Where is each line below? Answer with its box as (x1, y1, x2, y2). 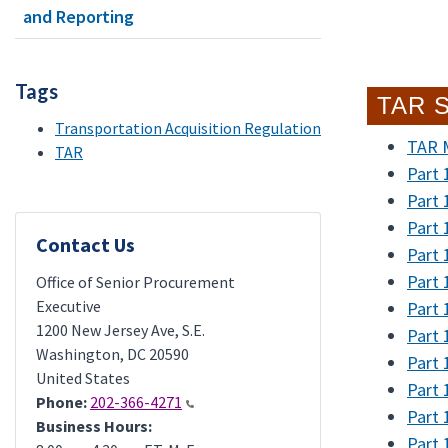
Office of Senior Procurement (36, 272, 235, 292)
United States (36, 368, 130, 388)
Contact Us (36, 232, 135, 257)
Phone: (36, 392, 87, 412)
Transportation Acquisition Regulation (55, 118, 321, 138)
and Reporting (23, 5, 134, 28)
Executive (36, 296, 101, 316)
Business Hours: (36, 416, 152, 436)
